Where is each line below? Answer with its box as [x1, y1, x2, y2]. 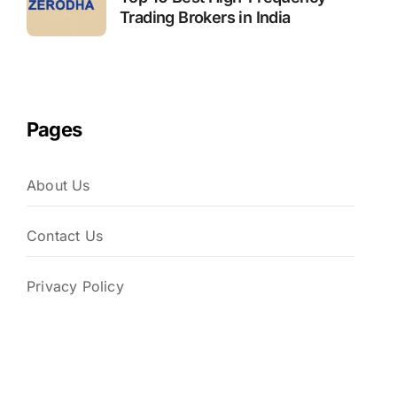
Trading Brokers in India [120, 8, 291, 27]
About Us [27, 176, 90, 194]
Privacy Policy [27, 277, 124, 295]
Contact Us [27, 227, 103, 245]
